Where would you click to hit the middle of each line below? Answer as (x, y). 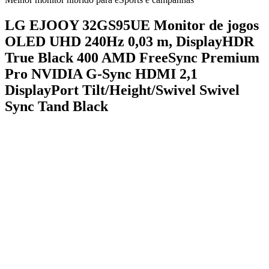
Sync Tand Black (56, 107)
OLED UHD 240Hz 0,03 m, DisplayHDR (129, 42)
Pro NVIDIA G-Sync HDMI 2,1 (101, 74)
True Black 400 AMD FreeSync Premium (132, 58)
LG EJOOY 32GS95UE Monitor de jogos (132, 26)
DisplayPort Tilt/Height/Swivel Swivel (122, 90)
